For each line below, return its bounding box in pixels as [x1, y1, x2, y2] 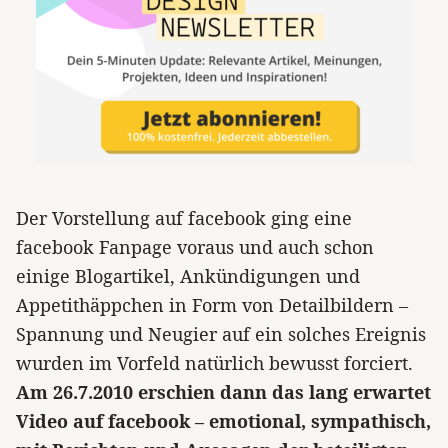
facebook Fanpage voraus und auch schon [16, 235, 374, 259]
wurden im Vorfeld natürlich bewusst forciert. [16, 351, 413, 375]
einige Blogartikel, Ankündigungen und [16, 264, 360, 288]
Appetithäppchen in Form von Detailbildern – [16, 293, 408, 317]
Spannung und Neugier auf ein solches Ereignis [16, 322, 426, 346]
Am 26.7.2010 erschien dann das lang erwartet [16, 380, 431, 404]
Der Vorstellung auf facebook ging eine [16, 206, 352, 230]
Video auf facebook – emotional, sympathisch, [16, 409, 431, 433]
